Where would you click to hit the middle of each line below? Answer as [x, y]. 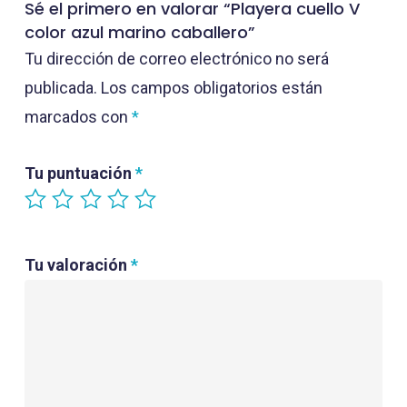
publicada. [60, 87]
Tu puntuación [79, 173]
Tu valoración [77, 264]
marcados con [78, 116]
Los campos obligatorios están [211, 87]
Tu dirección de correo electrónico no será [176, 58]
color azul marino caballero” [139, 32]
